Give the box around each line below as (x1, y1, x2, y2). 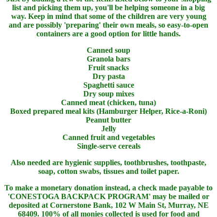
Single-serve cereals (77, 141, 140, 150)
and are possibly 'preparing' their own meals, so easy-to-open (9, 20, 208, 29)
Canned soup (87, 46, 130, 54)
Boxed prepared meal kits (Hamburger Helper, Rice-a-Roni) (10, 107, 207, 115)
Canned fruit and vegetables (62, 133, 155, 141)
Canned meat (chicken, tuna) (61, 98, 156, 107)
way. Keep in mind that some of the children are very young (11, 12, 206, 20)
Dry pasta (92, 72, 125, 80)
